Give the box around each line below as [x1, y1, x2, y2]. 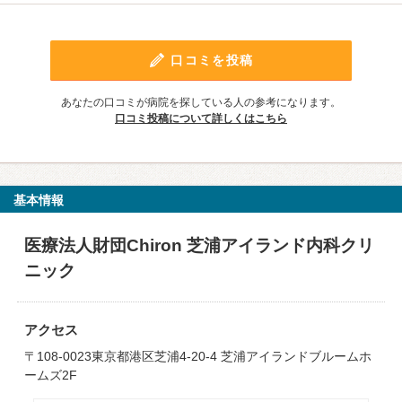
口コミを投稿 [170, 53, 254, 67]
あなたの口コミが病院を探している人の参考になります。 [61, 96, 341, 109]
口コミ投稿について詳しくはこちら [115, 112, 287, 125]
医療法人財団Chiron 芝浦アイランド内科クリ [23, 236, 374, 255]
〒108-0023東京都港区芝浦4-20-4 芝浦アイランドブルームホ [23, 349, 371, 363]
